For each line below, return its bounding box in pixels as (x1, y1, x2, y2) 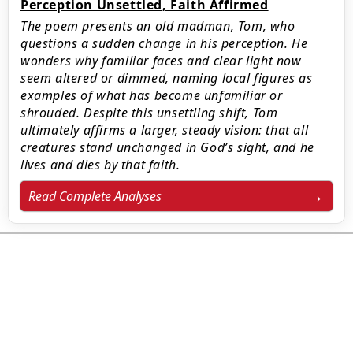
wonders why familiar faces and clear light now (20, 52, 302, 69)
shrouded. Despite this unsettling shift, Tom (20, 104, 278, 121)
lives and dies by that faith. (20, 156, 180, 173)
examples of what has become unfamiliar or (20, 87, 283, 104)
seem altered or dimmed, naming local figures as (20, 69, 313, 87)
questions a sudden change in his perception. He (20, 35, 308, 52)
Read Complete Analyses (28, 188, 162, 205)
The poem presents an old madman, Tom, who (20, 17, 295, 35)
